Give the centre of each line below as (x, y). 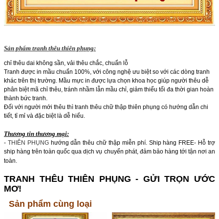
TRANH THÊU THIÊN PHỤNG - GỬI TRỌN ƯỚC (109, 179)
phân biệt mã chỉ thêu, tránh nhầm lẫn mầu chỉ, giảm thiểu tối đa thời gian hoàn (109, 90)
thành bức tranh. (26, 99)
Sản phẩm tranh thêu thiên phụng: (50, 48)
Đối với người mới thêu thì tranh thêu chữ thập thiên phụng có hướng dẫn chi (106, 107)
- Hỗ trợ (205, 143)
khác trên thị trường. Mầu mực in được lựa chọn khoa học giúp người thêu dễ (106, 81)
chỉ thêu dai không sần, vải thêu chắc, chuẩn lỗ (66, 63)
